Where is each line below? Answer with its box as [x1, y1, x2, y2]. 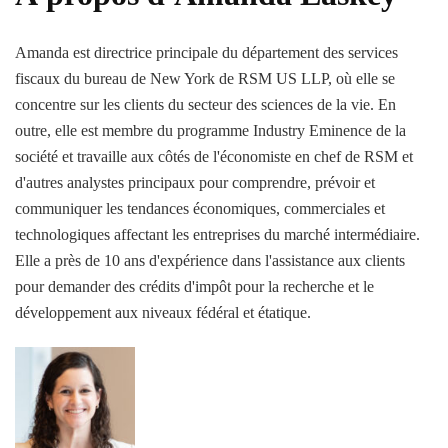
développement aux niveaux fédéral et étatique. [15, 303, 311, 321]
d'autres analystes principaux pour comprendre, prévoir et [15, 173, 375, 191]
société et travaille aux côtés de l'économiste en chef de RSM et [15, 147, 413, 165]
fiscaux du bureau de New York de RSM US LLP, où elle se [15, 69, 395, 87]
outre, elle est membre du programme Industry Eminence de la [15, 121, 406, 139]
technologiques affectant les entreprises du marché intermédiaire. [15, 225, 420, 243]
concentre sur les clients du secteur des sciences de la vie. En [15, 95, 396, 113]
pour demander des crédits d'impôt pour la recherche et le [15, 277, 374, 295]
